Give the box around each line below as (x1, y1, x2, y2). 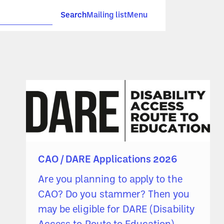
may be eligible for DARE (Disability (38, 205, 194, 215)
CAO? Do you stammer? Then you (38, 190, 190, 200)
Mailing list (86, 11, 127, 19)
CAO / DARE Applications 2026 (38, 155, 177, 165)
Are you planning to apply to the (38, 175, 182, 185)
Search (60, 11, 86, 19)
